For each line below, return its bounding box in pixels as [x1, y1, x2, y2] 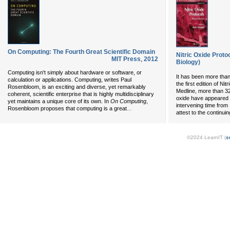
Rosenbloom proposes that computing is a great [8, 105, 127, 111]
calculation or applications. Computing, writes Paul [8, 76, 131, 83]
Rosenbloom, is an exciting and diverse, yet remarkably [8, 84, 146, 90]
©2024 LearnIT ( [187, 135, 226, 140]
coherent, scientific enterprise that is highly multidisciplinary [8, 91, 154, 97]
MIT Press [111, 55, 141, 63]
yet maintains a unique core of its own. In [8, 98, 110, 104]
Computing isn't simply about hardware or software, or [8, 69, 142, 75]
